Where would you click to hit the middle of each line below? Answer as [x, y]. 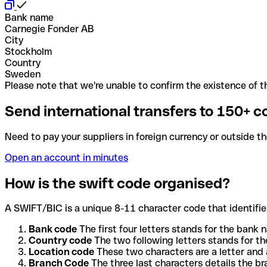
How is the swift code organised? [117, 183]
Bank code [53, 229]
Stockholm [28, 51]
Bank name [29, 17]
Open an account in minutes [66, 157]
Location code [61, 252]
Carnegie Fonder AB [49, 29]
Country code [60, 241]
